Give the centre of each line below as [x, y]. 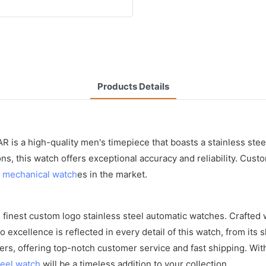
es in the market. [112, 174]
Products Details [133, 86]
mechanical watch [40, 174]
